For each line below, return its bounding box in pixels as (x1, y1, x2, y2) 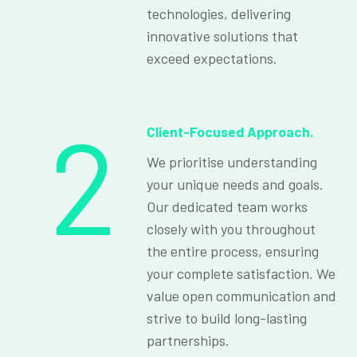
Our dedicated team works (147, 197, 308, 215)
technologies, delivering (147, 4, 291, 22)
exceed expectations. (147, 49, 277, 67)
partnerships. (147, 331, 229, 349)
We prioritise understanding (147, 152, 317, 171)
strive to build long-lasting (147, 308, 307, 327)
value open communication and (147, 286, 336, 304)
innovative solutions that (147, 26, 298, 45)
